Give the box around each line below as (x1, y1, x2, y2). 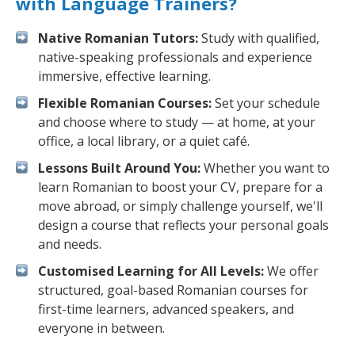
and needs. (38, 235, 101, 253)
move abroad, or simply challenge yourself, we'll (38, 197, 323, 215)
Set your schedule (212, 94, 320, 112)
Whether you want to (200, 159, 330, 177)
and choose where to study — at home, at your (38, 113, 315, 131)
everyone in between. (38, 319, 165, 337)
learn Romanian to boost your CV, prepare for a (38, 178, 323, 196)
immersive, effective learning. (38, 67, 211, 85)
